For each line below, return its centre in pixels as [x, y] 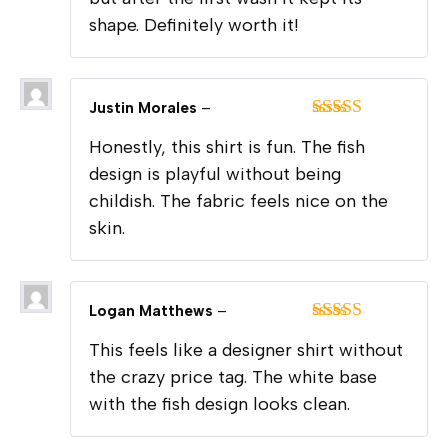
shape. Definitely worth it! [194, 25]
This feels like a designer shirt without [246, 350]
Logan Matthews [153, 311]
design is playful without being [215, 174]
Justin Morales [145, 108]
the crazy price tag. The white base [233, 377]
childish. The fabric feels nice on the [238, 201]
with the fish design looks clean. [219, 404]
